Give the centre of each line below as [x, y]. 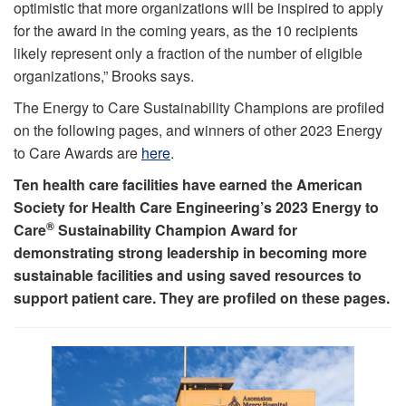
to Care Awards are [77, 153]
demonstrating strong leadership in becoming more [190, 253]
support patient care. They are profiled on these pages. [202, 298]
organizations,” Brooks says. [104, 76]
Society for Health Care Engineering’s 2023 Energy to [196, 208]
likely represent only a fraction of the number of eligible [188, 53]
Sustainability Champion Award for [176, 230]
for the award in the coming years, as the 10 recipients [186, 31]
